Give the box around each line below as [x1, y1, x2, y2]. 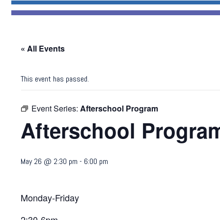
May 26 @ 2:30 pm [21, 156, 78, 166]
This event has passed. [21, 74, 89, 84]
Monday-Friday [21, 191, 80, 204]
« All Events [21, 43, 65, 54]
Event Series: [31, 103, 81, 114]
